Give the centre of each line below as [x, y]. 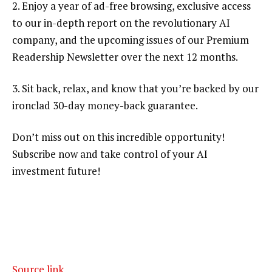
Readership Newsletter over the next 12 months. [125, 57]
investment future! [56, 171]
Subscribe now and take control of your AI [110, 154]
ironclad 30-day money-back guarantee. [105, 106]
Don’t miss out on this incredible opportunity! [118, 137]
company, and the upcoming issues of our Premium [131, 40]
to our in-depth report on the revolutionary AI [121, 23]
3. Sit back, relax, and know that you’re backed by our [135, 89]
